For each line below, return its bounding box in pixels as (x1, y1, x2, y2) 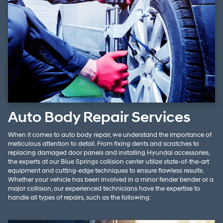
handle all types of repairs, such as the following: (8, 194, 151, 202)
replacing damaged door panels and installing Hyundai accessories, (8, 149, 210, 157)
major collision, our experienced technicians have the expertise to (8, 185, 200, 193)
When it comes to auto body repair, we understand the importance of (8, 131, 212, 139)
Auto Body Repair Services (8, 108, 191, 127)
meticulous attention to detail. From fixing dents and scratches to (8, 140, 199, 148)
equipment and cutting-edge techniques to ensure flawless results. (8, 167, 204, 175)
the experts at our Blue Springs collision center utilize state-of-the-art (8, 158, 209, 166)
